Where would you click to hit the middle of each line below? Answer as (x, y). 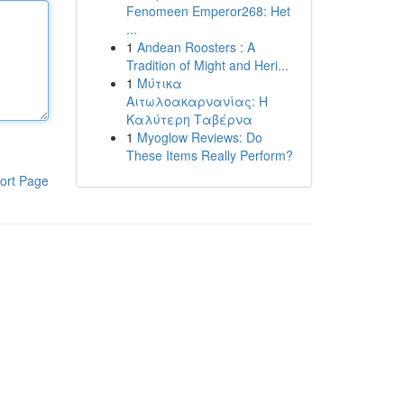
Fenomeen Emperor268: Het (208, 11)
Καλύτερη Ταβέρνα (189, 119)
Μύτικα (159, 83)
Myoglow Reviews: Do (199, 137)
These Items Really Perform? (209, 155)
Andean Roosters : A (196, 47)
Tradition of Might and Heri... (207, 65)
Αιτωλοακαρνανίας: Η (197, 101)
